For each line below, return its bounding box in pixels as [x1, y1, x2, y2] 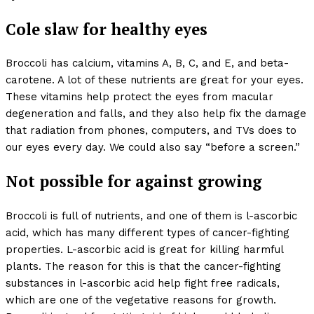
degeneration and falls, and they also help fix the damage [6, 107, 306, 121]
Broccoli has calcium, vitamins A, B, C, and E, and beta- [6, 57, 289, 70]
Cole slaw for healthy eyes [6, 18, 207, 39]
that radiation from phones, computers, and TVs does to [6, 124, 296, 137]
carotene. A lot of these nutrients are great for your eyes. [6, 74, 303, 87]
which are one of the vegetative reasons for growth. [6, 293, 276, 306]
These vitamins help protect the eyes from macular [6, 90, 273, 104]
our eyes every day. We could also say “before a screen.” [6, 141, 300, 154]
